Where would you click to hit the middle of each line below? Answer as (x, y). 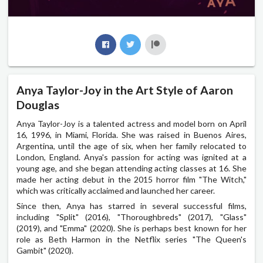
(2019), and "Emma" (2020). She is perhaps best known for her (131, 228)
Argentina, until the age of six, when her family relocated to (131, 146)
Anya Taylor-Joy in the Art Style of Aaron (125, 90)
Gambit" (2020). (45, 250)
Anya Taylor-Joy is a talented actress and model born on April (131, 123)
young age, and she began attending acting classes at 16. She (131, 168)
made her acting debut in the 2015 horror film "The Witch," (131, 179)
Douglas (38, 105)
